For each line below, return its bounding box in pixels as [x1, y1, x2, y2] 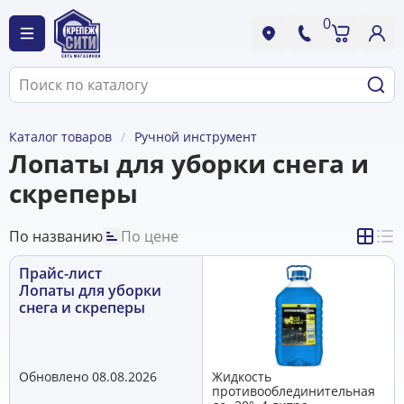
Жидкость [212, 367, 271, 385]
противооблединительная [212, 381, 375, 399]
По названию [9, 225, 103, 246]
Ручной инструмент [134, 128, 257, 145]
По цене [121, 225, 179, 246]
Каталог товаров [9, 128, 112, 145]
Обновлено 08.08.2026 [19, 367, 157, 385]
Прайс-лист [19, 263, 102, 283]
